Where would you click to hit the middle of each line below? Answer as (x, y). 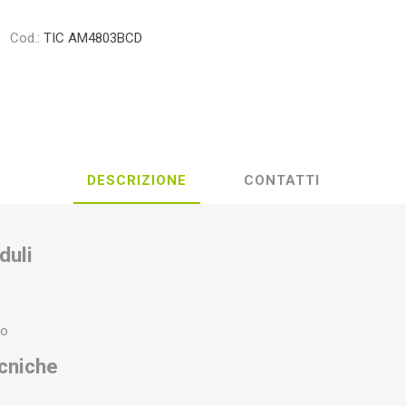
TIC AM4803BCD (93, 38)
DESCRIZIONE (136, 180)
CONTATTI (281, 180)
